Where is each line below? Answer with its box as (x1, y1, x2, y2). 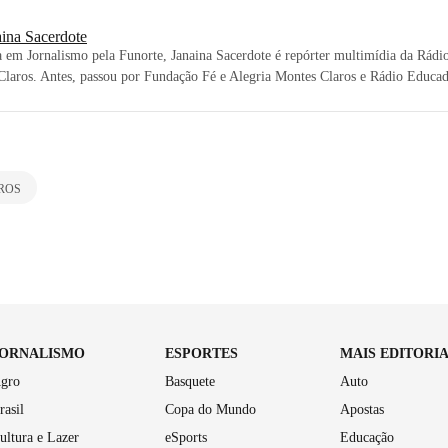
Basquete (165, 373, 216, 389)
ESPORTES (165, 345, 239, 361)
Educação (339, 429, 394, 445)
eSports (165, 429, 208, 445)
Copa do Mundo (165, 401, 257, 417)
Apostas (339, 401, 384, 417)
